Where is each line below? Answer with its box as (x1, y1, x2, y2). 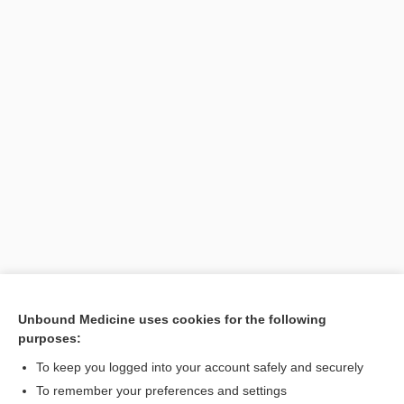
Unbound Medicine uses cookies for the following (18, 312, 326, 326)
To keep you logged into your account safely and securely (36, 360, 363, 374)
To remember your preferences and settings (36, 383, 287, 398)
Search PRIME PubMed (33, 336, 130, 348)
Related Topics (18, 373, 118, 391)
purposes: (18, 331, 81, 345)
